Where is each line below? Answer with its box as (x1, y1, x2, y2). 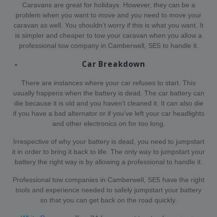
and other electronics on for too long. (52, 119, 165, 127)
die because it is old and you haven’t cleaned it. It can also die (14, 99, 203, 107)
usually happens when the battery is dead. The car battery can (13, 89, 204, 97)
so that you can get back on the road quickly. (40, 196, 177, 204)
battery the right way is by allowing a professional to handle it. (15, 157, 202, 166)
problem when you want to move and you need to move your (15, 11, 201, 19)
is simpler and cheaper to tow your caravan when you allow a (15, 31, 202, 39)
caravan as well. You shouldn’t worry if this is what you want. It (14, 21, 203, 29)
